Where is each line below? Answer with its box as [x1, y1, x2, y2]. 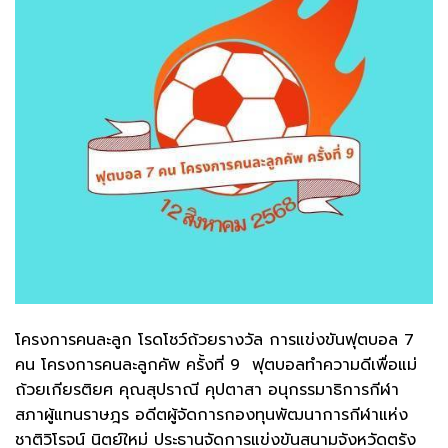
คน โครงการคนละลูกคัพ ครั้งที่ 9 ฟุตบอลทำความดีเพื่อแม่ [15, 352, 417, 377]
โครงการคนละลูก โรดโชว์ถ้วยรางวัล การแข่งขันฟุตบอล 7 [15, 327, 414, 352]
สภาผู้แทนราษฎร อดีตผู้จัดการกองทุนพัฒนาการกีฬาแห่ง [15, 402, 408, 427]
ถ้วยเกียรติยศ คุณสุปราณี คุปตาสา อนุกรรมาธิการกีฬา [15, 377, 399, 402]
